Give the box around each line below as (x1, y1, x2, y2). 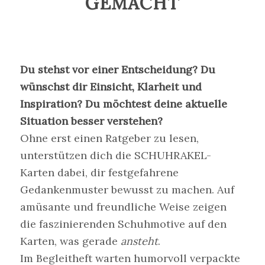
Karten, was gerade (20, 234, 121, 248)
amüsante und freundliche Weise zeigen (20, 200, 227, 214)
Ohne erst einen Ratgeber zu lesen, (20, 131, 199, 146)
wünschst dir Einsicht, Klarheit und (20, 80, 202, 94)
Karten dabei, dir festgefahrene (20, 166, 179, 180)
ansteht (120, 234, 158, 248)
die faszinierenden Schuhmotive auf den (20, 217, 227, 231)
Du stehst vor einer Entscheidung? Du (20, 63, 215, 77)
